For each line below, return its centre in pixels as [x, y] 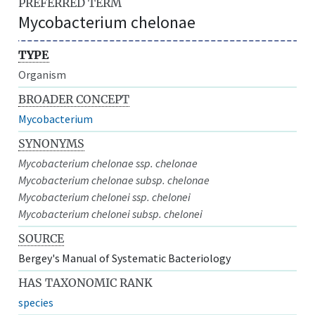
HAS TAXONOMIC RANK [86, 282]
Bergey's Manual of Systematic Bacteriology [125, 258]
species [36, 302]
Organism [43, 74]
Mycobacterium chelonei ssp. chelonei [105, 197]
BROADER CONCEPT [74, 99]
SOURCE [41, 238]
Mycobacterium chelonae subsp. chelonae [114, 180]
